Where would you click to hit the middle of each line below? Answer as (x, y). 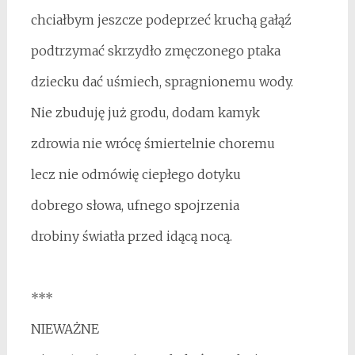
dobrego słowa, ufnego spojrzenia (135, 206)
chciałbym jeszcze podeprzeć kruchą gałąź (161, 20)
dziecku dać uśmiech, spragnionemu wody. (162, 82)
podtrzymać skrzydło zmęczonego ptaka (155, 51)
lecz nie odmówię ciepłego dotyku (136, 175)
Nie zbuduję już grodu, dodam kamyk (145, 113)
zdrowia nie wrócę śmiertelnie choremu (153, 144)
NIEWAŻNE (65, 329)
